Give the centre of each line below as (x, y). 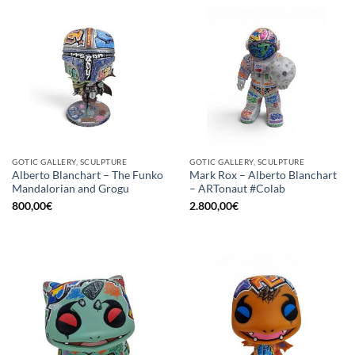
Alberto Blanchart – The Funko (88, 175)
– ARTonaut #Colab (237, 188)
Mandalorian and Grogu (71, 188)
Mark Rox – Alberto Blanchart (263, 175)
